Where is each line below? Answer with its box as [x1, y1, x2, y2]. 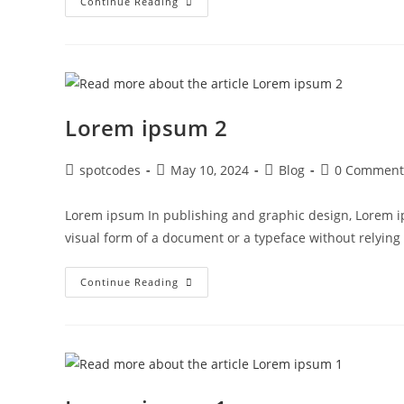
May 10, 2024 [170, 161, 249, 179]
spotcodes [79, 161, 141, 179]
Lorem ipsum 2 [65, 113, 228, 142]
